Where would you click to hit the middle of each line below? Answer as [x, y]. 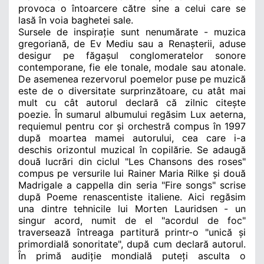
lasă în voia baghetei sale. [76, 20]
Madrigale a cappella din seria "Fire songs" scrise [132, 185]
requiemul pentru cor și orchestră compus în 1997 [132, 126]
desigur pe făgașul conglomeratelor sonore [132, 55]
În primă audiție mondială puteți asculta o [132, 255]
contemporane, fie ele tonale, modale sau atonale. [132, 67]
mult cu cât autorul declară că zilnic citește [132, 102]
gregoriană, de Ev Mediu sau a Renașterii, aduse [132, 43]
